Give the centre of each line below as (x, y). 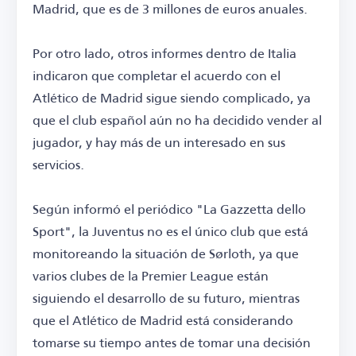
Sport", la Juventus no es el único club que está (170, 231)
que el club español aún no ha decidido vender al (177, 120)
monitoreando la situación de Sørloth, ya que (166, 253)
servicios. (58, 164)
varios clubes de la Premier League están (151, 276)
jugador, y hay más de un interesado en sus (159, 142)
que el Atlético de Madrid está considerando (163, 320)
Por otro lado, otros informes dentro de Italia (164, 53)
